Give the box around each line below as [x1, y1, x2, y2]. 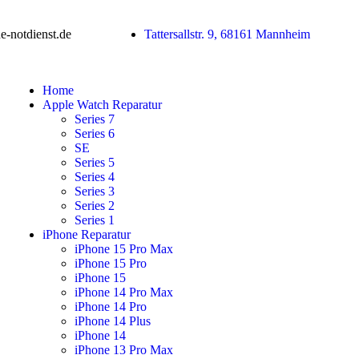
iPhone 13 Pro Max [74, 343, 173, 357]
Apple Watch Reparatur [42, 98, 162, 111]
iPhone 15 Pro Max [74, 242, 173, 256]
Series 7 [74, 112, 115, 126]
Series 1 [74, 213, 115, 227]
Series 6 [74, 127, 115, 140]
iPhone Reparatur [42, 228, 131, 241]
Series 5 [74, 155, 115, 169]
